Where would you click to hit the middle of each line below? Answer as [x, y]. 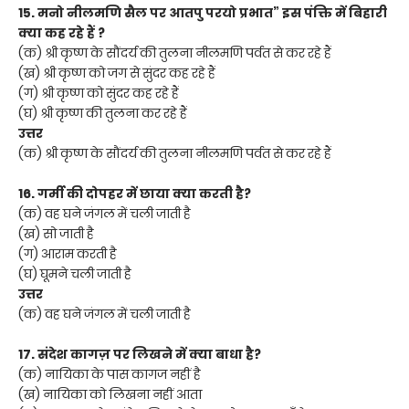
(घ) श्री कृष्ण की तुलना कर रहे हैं [103, 113]
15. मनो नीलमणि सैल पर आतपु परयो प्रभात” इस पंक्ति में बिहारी [203, 12]
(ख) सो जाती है [56, 233]
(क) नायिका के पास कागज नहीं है [110, 374]
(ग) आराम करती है [68, 253]
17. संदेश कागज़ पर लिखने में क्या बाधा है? [140, 354]
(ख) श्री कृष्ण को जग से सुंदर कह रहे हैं [117, 73]
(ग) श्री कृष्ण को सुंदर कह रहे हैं [99, 93]
